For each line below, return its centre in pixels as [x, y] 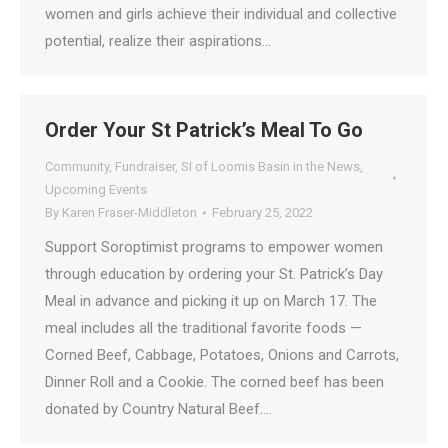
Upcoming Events [96, 189]
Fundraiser [145, 166]
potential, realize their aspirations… [158, 40]
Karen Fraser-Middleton [129, 212]
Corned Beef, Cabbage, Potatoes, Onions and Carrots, [222, 355]
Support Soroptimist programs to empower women [214, 247]
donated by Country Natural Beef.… [158, 409]
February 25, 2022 [262, 212]
